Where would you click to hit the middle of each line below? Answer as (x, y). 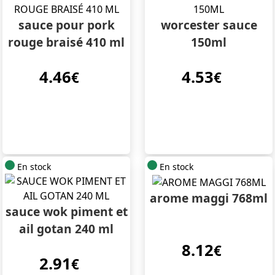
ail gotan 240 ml (66, 229)
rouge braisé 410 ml (66, 42)
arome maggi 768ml (209, 198)
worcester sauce (209, 25)
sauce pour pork (66, 25)
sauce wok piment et (66, 212)
